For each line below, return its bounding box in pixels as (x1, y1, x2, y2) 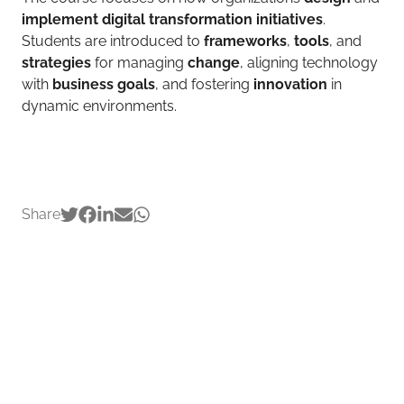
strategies (22, 54, 95, 71)
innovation (253, 76, 331, 93)
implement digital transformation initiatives (22, 11, 323, 28)
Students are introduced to (22, 32, 204, 50)
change (188, 54, 240, 71)
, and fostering (155, 76, 253, 93)
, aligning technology (240, 54, 378, 71)
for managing (95, 54, 188, 71)
